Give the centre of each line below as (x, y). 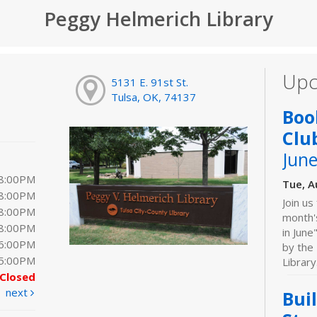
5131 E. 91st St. (150, 82)
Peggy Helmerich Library (158, 18)
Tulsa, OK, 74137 (154, 97)
